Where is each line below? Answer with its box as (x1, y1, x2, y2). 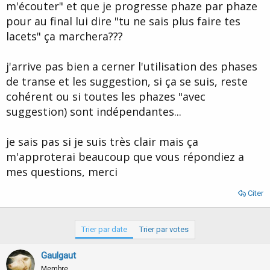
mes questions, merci (6, 165, 118, 180)
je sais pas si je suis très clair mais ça (6, 134, 198, 149)
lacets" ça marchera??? (6, 29, 123, 44)
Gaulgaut (41, 250, 76, 262)
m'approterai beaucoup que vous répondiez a (6, 149, 244, 165)
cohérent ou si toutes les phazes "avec (6, 89, 206, 104)
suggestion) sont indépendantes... (6, 104, 181, 119)
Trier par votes (139, 225, 189, 234)
